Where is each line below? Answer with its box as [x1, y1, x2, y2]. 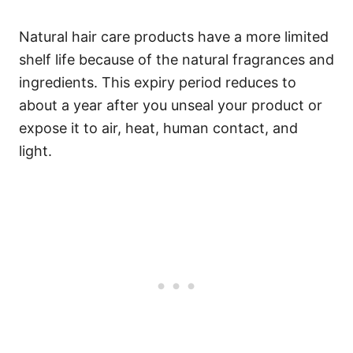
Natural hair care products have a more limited [19, 28, 329, 45]
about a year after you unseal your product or [19, 97, 322, 113]
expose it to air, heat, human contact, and [19, 120, 298, 136]
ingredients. [19, 74, 102, 91]
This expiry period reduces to [102, 74, 296, 91]
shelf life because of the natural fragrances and [19, 51, 334, 68]
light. [19, 143, 52, 159]
